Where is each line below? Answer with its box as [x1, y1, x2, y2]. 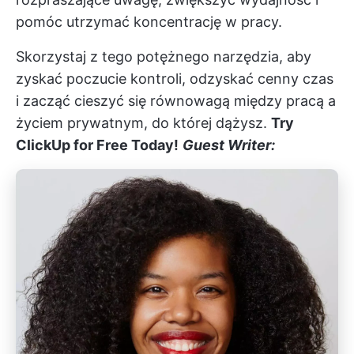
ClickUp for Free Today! [16, 136, 179, 153]
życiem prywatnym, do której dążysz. [16, 114, 271, 131]
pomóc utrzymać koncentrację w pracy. [16, 13, 282, 30]
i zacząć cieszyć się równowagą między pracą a [16, 92, 336, 109]
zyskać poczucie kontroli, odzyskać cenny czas [16, 70, 333, 87]
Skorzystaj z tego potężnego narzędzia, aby [16, 47, 311, 65]
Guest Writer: [183, 136, 275, 153]
